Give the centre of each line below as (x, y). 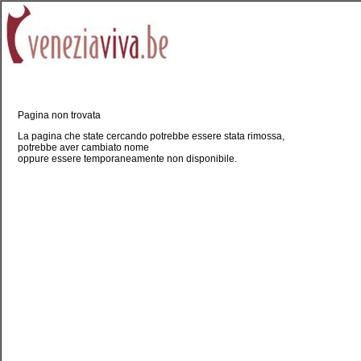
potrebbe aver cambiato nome (83, 147)
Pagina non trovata (59, 115)
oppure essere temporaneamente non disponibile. (127, 159)
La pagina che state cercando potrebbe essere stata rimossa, (151, 136)
